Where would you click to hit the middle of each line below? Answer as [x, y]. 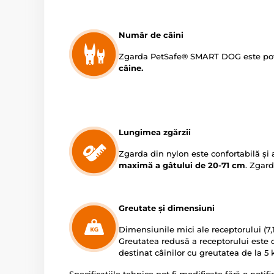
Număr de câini [151, 35]
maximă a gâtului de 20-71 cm [182, 165]
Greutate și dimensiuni [167, 208]
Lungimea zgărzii [155, 132]
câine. [131, 68]
